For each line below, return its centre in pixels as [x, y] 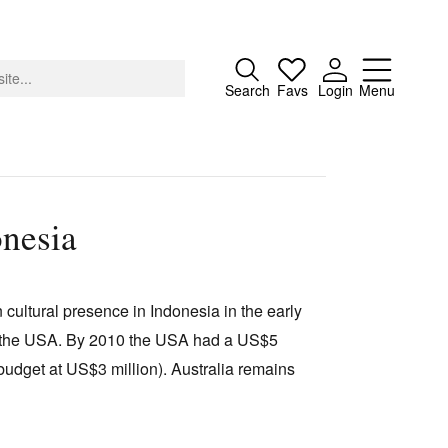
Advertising [90, 285]
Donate [76, 313]
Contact [77, 341]
